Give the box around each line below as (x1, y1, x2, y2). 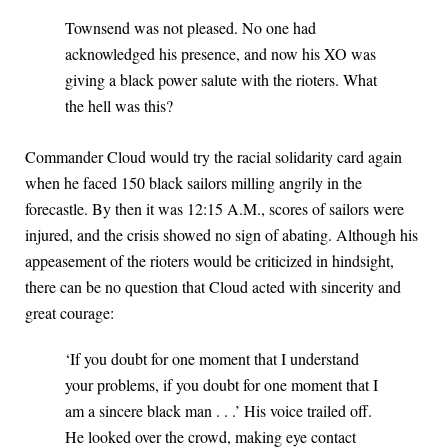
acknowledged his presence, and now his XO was (65, 43, 376, 65)
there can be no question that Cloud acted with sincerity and (25, 276, 401, 298)
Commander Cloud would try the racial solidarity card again (25, 146, 402, 168)
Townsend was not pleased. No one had (65, 17, 316, 39)
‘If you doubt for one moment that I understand (65, 348, 359, 370)
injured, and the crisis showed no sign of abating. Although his (25, 224, 418, 246)
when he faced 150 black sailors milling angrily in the (25, 172, 362, 194)
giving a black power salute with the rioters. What (65, 69, 377, 91)
